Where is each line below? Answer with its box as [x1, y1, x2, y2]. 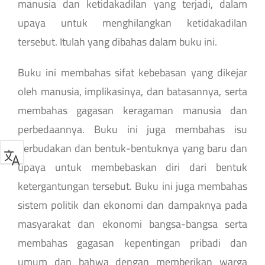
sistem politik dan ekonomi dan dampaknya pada [17, 195, 248, 215]
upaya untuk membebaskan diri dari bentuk [17, 157, 248, 177]
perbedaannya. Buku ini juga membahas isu [17, 119, 248, 139]
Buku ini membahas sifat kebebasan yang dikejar [17, 62, 248, 82]
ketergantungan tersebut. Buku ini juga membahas [17, 176, 248, 196]
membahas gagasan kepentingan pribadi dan [17, 232, 248, 253]
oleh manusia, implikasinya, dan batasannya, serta [17, 81, 248, 101]
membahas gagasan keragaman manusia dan [17, 100, 248, 120]
